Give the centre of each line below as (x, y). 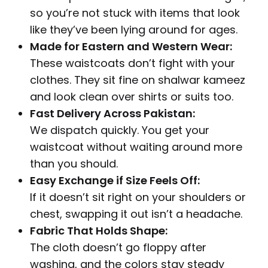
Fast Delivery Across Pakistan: (112, 114)
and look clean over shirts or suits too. (132, 97)
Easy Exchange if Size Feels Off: (115, 181)
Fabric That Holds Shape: (99, 231)
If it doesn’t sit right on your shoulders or (138, 197)
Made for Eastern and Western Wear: (131, 47)
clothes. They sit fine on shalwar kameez (138, 80)
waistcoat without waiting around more (136, 147)
